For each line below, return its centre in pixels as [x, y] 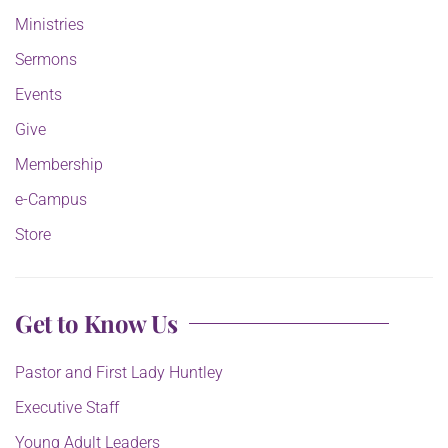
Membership [59, 165]
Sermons [46, 60]
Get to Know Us [96, 323]
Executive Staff [67, 408]
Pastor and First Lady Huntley [119, 373]
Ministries [49, 25]
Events [38, 95]
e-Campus [51, 200]
